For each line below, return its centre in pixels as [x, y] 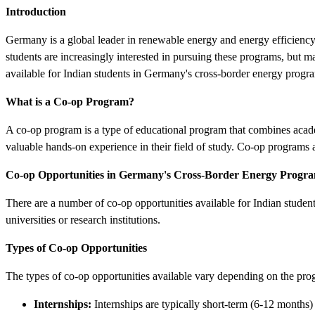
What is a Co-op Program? [70, 101]
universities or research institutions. [83, 219]
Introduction [36, 11]
